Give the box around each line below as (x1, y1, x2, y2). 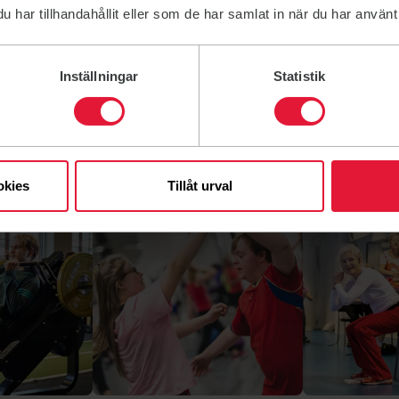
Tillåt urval (167, 177, 232, 193)
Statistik (273, 68, 325, 84)
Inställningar (59, 68, 139, 84)
